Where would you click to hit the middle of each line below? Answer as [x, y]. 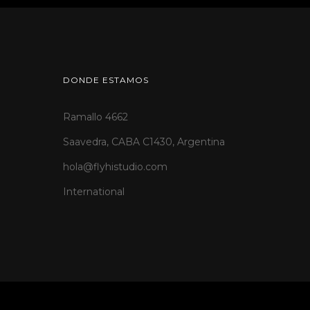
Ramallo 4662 [95, 117]
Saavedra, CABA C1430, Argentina [144, 142]
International [94, 192]
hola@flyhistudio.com [115, 167]
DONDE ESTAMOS [106, 80]
